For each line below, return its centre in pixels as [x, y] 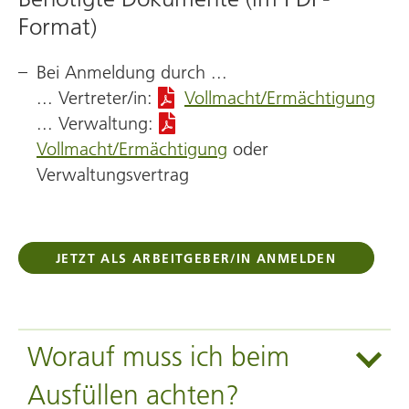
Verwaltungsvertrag [113, 174]
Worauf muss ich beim [158, 357]
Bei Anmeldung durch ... [132, 72]
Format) [58, 27]
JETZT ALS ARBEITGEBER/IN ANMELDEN [196, 258]
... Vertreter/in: [97, 98]
